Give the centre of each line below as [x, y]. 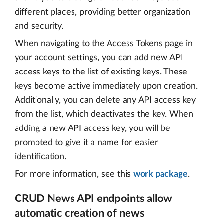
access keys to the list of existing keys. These [101, 72]
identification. [40, 157]
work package [161, 174]
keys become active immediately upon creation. [106, 86]
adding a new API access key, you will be [92, 128]
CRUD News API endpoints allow [93, 199]
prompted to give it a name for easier [86, 143]
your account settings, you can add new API [99, 58]
